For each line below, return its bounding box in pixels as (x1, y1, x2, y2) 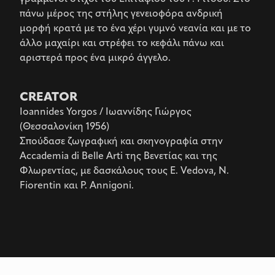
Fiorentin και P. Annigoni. (20, 181, 134, 191)
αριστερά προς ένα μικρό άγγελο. (20, 53, 171, 63)
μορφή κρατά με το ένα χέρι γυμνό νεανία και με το (20, 24, 251, 34)
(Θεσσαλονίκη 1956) (20, 122, 109, 132)
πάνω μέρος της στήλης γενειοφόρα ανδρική (20, 9, 223, 19)
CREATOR (20, 91, 77, 104)
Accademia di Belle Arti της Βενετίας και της (20, 152, 217, 161)
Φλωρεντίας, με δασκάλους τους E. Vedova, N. (20, 166, 229, 176)
